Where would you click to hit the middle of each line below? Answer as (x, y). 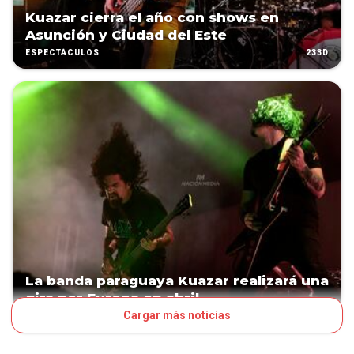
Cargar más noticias (177, 316)
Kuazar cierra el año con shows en (152, 18)
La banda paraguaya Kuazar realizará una (177, 281)
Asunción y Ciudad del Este (126, 35)
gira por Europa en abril (112, 298)
